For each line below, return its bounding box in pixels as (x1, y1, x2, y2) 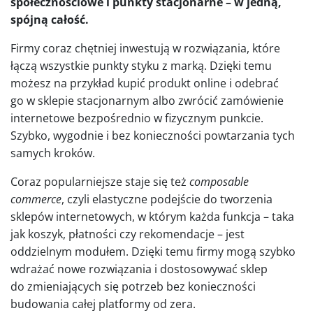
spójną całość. (10, 12, 89, 28)
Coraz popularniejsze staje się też (10, 174, 189, 190)
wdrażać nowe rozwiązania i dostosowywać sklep (10, 261, 268, 277)
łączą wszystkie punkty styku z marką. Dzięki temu (10, 58, 272, 74)
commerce (10, 191, 61, 208)
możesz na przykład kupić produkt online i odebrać (10, 75, 279, 92)
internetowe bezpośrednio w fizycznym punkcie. (10, 110, 263, 126)
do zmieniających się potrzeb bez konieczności (10, 279, 256, 295)
